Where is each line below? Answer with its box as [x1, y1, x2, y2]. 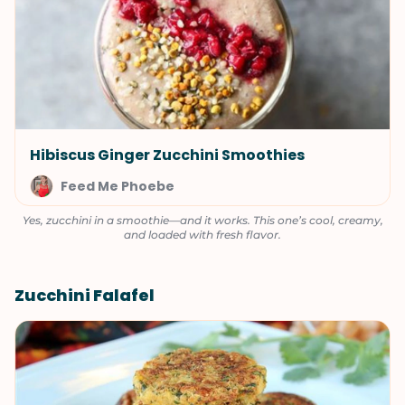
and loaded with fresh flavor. [124, 228, 281, 241]
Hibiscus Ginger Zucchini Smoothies [30, 145, 305, 165]
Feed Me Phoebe [61, 177, 174, 195]
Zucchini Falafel [14, 284, 155, 306]
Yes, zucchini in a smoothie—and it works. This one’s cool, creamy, [22, 213, 383, 227]
